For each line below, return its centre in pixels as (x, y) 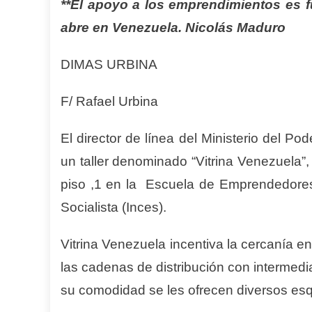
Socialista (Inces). (114, 207)
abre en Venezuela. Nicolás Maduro (173, 28)
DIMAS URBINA (109, 64)
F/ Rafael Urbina (109, 101)
